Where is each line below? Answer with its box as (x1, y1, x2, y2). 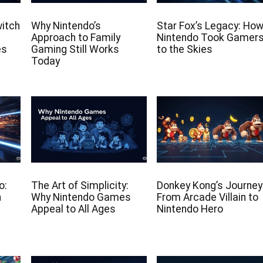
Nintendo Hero (156, 203, 223, 215)
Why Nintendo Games (31, 191, 131, 203)
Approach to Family (31, 32, 120, 44)
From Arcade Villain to (156, 191, 258, 203)
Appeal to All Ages (31, 203, 116, 215)
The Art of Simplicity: (31, 179, 129, 191)
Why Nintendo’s (31, 20, 101, 32)
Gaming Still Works (31, 43, 119, 56)
